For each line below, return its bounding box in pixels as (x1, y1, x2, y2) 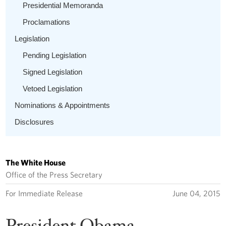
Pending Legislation (23, 50, 87, 60)
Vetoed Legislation (23, 84, 83, 93)
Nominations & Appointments (15, 100, 110, 109)
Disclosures (15, 117, 54, 126)
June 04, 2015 (172, 188, 220, 198)
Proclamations (23, 17, 71, 26)
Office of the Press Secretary (6, 169, 103, 179)
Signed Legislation (23, 67, 83, 76)
